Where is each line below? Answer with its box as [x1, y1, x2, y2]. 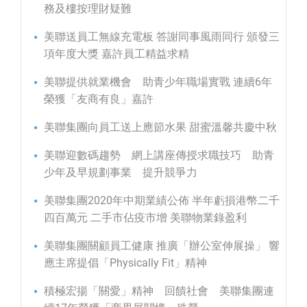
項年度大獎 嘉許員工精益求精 [44, 47, 189, 61]
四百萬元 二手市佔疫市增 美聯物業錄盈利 [44, 211, 247, 225]
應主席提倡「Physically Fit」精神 [44, 256, 207, 270]
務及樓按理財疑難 [44, 2, 132, 16]
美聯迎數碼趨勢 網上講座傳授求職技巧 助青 [44, 149, 274, 162]
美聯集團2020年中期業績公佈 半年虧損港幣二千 [44, 194, 280, 208]
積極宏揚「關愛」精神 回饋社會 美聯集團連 [44, 284, 274, 298]
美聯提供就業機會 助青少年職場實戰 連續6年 [44, 75, 272, 89]
